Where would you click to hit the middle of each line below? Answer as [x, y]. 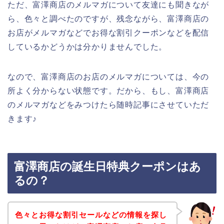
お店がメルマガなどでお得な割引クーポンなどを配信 [108, 32]
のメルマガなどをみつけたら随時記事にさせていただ [108, 104]
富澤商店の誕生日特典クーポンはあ [107, 167]
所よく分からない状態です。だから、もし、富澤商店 [108, 90]
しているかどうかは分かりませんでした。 [87, 46]
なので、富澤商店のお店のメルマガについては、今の [108, 76]
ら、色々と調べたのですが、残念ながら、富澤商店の [108, 18]
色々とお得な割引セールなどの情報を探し [91, 214]
